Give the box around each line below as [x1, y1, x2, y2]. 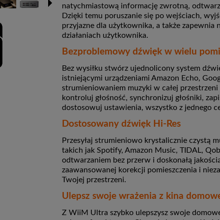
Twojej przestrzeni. [62, 176, 126, 184]
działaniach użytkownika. [62, 31, 148, 40]
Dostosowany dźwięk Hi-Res [62, 119, 181, 129]
